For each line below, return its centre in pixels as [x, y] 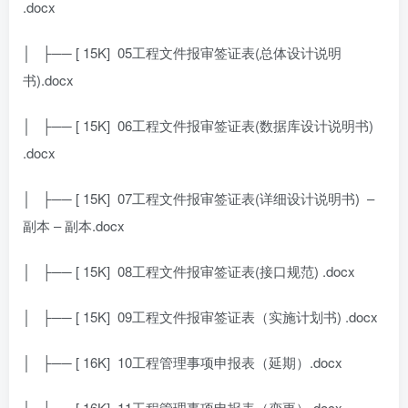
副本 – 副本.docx [74, 225]
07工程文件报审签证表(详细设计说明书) [239, 198]
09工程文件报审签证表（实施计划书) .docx [248, 316]
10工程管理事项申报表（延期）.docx [230, 362]
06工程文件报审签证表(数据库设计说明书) [245, 125]
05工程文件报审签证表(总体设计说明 [229, 52]
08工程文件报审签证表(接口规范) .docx [236, 270]
